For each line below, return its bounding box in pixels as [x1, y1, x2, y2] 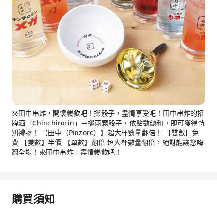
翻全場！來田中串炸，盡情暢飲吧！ [12, 147, 122, 157]
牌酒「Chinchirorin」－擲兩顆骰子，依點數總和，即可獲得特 [12, 118, 205, 128]
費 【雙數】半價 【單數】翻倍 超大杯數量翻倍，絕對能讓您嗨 [12, 138, 203, 147]
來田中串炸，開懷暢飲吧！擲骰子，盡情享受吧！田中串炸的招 [12, 108, 204, 118]
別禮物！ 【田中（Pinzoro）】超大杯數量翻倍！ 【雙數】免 [12, 128, 199, 138]
